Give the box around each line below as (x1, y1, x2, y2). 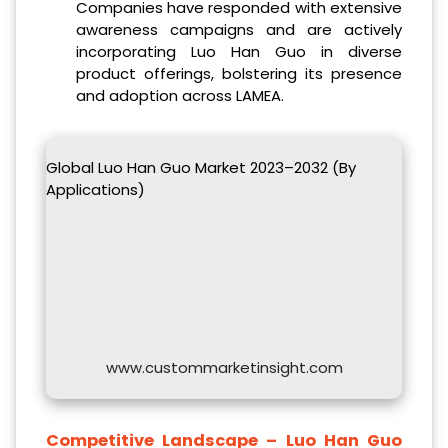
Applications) (46, 178, 145, 200)
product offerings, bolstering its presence (75, 62, 402, 84)
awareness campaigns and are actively (75, 18, 402, 40)
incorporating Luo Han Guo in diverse (75, 40, 402, 62)
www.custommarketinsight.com (105, 356, 343, 378)
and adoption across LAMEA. (75, 84, 284, 106)
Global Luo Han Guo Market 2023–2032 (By (46, 156, 356, 178)
